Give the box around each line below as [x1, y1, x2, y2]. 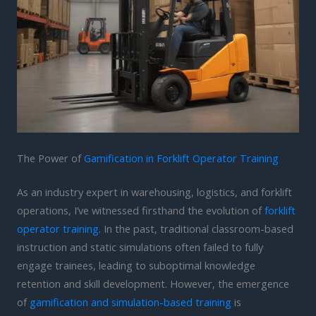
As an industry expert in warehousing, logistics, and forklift [17, 184, 292, 199]
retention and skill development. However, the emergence [17, 276, 289, 291]
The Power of [17, 150, 84, 165]
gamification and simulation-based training [30, 294, 231, 309]
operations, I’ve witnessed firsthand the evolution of [17, 202, 265, 217]
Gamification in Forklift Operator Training [84, 150, 279, 165]
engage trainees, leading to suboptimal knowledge [17, 257, 255, 272]
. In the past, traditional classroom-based [99, 221, 293, 236]
